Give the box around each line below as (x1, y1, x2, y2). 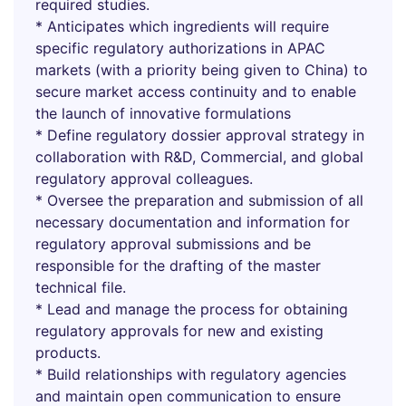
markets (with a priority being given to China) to (35, 61, 368, 79)
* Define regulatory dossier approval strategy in (35, 126, 364, 144)
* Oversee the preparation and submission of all (35, 191, 363, 209)
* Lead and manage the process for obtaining (35, 300, 348, 318)
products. (35, 343, 101, 362)
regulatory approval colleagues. (35, 169, 253, 188)
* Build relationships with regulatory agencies (35, 365, 346, 383)
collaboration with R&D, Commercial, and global (35, 148, 363, 166)
